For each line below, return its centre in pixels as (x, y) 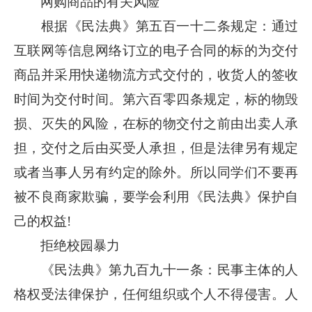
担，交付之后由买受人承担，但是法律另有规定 (156, 148)
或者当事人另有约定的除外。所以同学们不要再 (156, 172)
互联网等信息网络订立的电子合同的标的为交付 (156, 50)
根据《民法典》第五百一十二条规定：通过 (156, 26)
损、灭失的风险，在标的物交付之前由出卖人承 (156, 124)
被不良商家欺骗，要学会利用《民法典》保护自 (156, 197)
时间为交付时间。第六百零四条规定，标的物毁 (156, 99)
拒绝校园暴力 (67, 245)
